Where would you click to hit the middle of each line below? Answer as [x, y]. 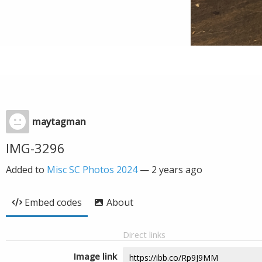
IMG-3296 [35, 148]
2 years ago [177, 170]
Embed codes [53, 202]
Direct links [144, 235]
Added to [26, 170]
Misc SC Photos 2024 [92, 170]
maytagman [59, 122]
